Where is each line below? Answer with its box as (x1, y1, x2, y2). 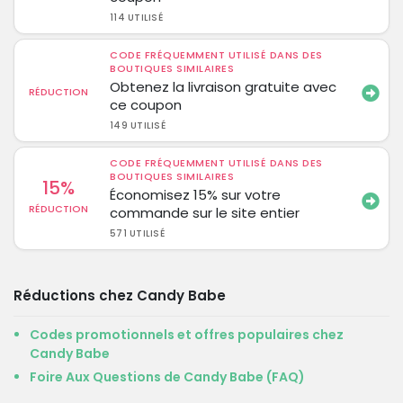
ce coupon (110, 95, 183, 114)
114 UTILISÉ (110, 11, 163, 24)
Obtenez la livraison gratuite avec (110, 77, 337, 96)
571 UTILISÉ (110, 227, 165, 240)
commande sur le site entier (110, 203, 300, 222)
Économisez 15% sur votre (110, 185, 282, 204)
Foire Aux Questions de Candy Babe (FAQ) (30, 368, 305, 386)
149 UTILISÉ (110, 119, 166, 132)
